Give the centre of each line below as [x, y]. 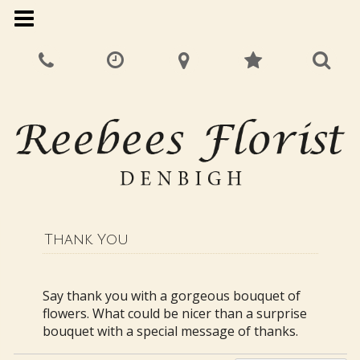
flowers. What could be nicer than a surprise [175, 314]
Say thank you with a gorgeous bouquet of [172, 296]
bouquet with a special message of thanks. [171, 331]
